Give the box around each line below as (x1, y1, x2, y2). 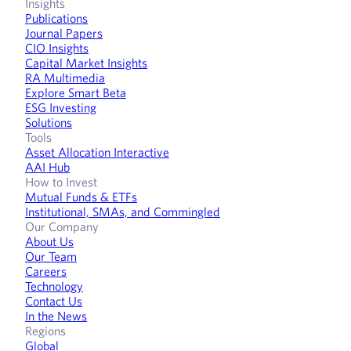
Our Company (25, 219, 99, 233)
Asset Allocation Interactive (25, 144, 169, 159)
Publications (25, 10, 88, 25)
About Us (25, 233, 74, 248)
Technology (25, 278, 83, 293)
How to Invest (25, 174, 97, 189)
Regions (25, 323, 66, 338)
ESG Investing (25, 100, 96, 114)
